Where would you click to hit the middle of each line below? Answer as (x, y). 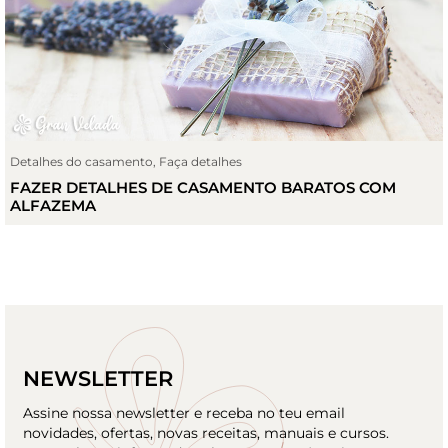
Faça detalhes (200, 162)
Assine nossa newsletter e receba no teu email (183, 413)
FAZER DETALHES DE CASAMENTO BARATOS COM (203, 187)
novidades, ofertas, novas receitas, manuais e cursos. (205, 433)
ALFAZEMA (53, 205)
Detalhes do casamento (81, 162)
